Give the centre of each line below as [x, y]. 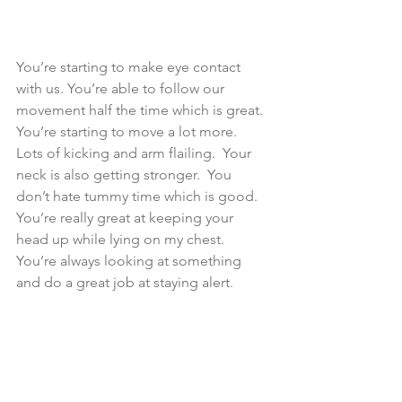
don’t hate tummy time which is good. [140, 196]
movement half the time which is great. [143, 109]
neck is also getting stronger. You [126, 174]
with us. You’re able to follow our [122, 88]
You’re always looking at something [131, 260]
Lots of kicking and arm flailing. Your [135, 153]
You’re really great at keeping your [127, 217]
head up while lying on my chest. [122, 239]
